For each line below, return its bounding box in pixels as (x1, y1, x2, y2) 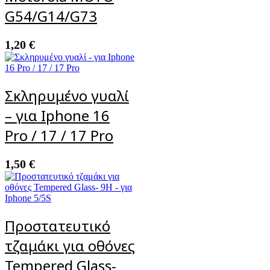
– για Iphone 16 (5, 105, 110, 125)
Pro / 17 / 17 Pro (5, 125, 113, 145)
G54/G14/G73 (5, 6, 97, 27)
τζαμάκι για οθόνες (5, 235, 135, 256)
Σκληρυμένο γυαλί (5, 85, 129, 105)
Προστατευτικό (5, 215, 110, 236)
